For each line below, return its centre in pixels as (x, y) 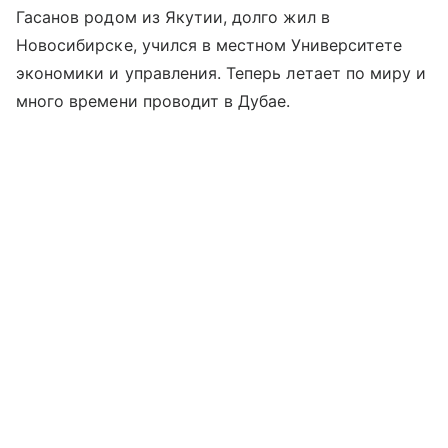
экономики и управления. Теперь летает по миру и (221, 73)
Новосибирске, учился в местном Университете (209, 45)
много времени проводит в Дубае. (153, 101)
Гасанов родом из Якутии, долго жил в (173, 17)
